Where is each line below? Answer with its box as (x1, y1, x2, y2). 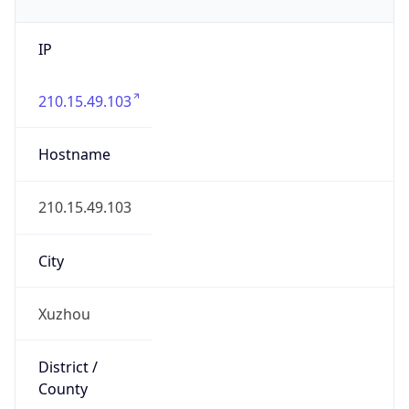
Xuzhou (37, 303, 90, 324)
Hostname (37, 144, 110, 165)
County (37, 379, 88, 400)
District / (37, 357, 98, 378)
